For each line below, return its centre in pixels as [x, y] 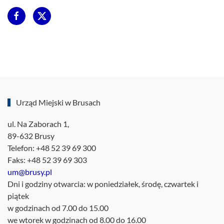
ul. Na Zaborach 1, [38, 123]
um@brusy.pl [30, 171]
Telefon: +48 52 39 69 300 [52, 147]
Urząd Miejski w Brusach [57, 102]
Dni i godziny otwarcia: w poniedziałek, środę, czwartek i [103, 183]
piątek [18, 195]
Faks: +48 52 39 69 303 [47, 159]
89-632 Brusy [31, 135]
